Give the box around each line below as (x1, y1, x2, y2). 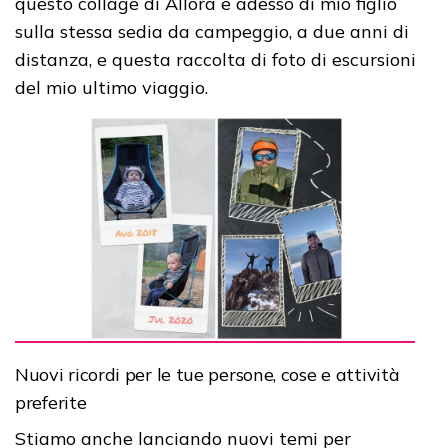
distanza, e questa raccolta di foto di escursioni (15, 47, 416, 71)
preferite (15, 390, 87, 414)
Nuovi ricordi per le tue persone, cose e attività (15, 362, 400, 386)
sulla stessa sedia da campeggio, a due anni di (15, 19, 409, 43)
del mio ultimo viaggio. (15, 75, 213, 99)
